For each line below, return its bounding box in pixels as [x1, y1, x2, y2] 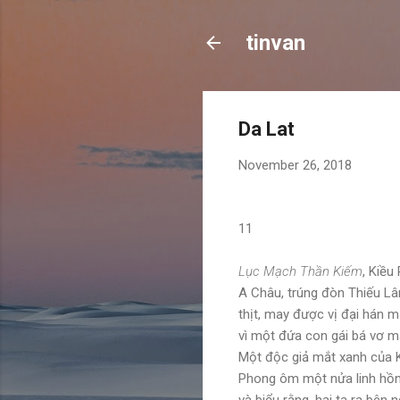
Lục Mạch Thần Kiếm [238, 262, 362, 279]
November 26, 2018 [238, 157, 352, 173]
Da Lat [238, 118, 295, 140]
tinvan [246, 30, 305, 55]
